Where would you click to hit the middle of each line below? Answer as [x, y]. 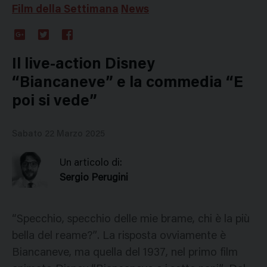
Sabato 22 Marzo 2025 [58, 134]
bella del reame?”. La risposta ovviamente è [119, 236]
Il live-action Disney [83, 65]
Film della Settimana [65, 10]
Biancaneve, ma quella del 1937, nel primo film [125, 253]
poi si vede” [55, 102]
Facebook [80, 46]
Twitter [52, 46]
